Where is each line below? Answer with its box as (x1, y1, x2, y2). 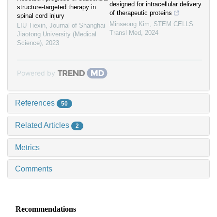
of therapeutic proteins (109, 9, 172, 17)
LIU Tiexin (17, 22, 46, 30)
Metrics (15, 143, 40, 152)
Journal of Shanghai (49, 22, 105, 30)
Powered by (17, 69, 55, 77)
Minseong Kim (109, 20, 150, 28)
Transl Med (109, 29, 141, 37)
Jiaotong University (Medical (17, 31, 96, 38)
